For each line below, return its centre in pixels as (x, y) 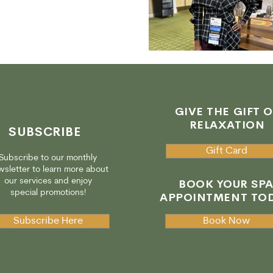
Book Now (226, 221)
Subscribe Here (48, 221)
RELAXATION (227, 125)
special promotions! (48, 193)
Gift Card (227, 151)
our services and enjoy (48, 181)
